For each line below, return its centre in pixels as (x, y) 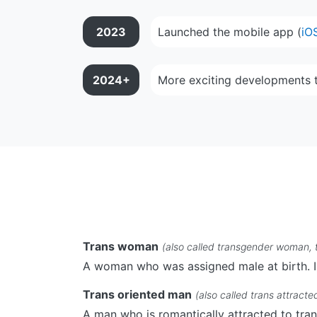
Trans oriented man (137, 294)
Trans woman (121, 246)
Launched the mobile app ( (230, 31)
